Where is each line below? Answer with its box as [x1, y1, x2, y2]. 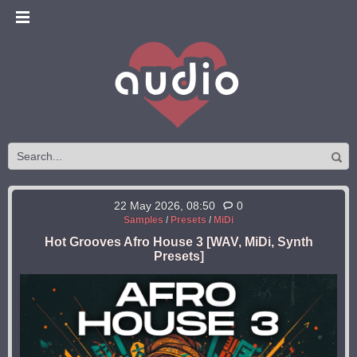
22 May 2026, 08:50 [114, 199, 215, 212]
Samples [124, 214, 163, 226]
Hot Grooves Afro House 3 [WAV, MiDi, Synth [44, 235, 313, 249]
